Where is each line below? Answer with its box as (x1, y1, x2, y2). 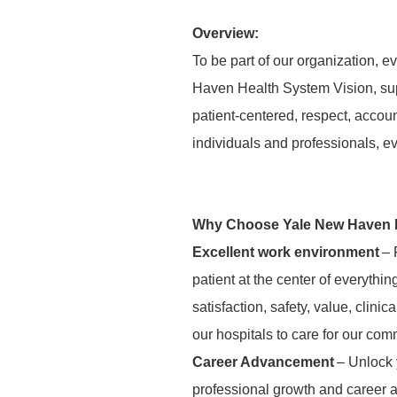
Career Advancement (192, 354, 334, 370)
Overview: (192, 26, 262, 41)
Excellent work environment (192, 245, 379, 260)
